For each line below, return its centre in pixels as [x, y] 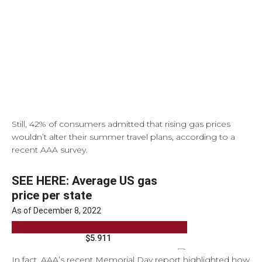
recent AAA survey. [50, 150]
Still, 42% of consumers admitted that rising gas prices [121, 124]
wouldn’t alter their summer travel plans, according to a [123, 137]
